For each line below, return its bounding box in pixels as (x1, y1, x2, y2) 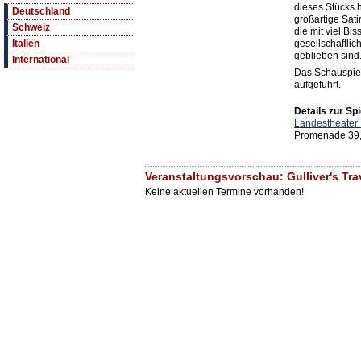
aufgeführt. (294, 79, 341, 91)
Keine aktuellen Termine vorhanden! (145, 186, 304, 198)
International (12, 54, 69, 66)
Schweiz (12, 22, 50, 34)
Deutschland (12, 6, 70, 18)
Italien (12, 38, 39, 50)
